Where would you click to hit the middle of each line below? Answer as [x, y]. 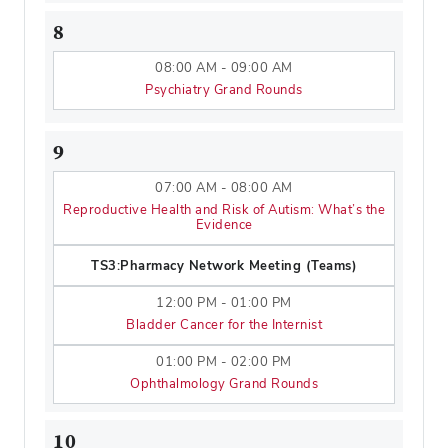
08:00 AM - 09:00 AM [224, 67]
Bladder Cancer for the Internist [224, 324]
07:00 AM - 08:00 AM [224, 187]
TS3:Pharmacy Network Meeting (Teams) [224, 265]
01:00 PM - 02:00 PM [224, 361]
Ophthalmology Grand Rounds [224, 383]
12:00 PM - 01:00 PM [224, 302]
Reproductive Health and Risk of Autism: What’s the [224, 209]
